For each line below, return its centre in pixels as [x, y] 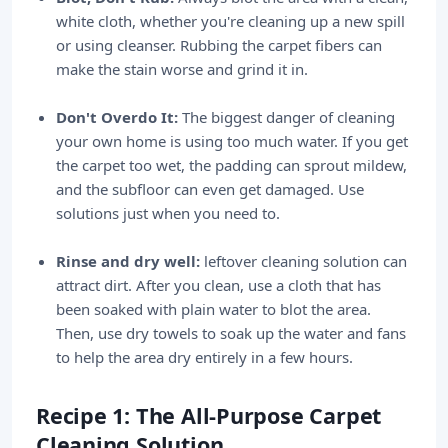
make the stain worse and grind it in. [182, 69]
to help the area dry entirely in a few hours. [204, 357]
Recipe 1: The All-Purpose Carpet [209, 415]
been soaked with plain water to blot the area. [213, 309]
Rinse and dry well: [128, 261]
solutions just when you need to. [168, 213]
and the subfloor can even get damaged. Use [210, 189]
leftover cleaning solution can [303, 261]
